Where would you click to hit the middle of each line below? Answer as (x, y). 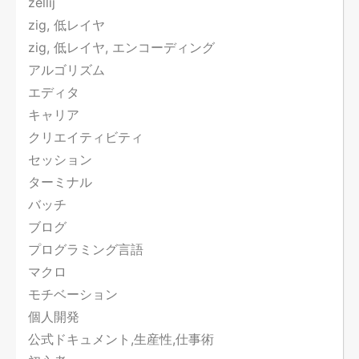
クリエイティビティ (86, 137)
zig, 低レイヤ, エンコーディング (121, 48)
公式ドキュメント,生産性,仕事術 (121, 339)
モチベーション (73, 294)
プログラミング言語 (86, 250)
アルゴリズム (67, 70)
